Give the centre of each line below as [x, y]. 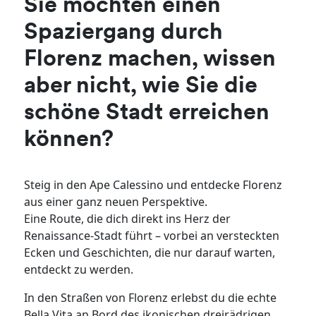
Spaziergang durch [124, 34]
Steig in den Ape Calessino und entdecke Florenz [153, 185]
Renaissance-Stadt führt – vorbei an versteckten [152, 236]
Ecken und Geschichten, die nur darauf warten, [150, 253]
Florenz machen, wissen [150, 60]
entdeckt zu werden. [79, 270]
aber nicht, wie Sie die [141, 87]
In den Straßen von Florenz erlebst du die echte [151, 298]
